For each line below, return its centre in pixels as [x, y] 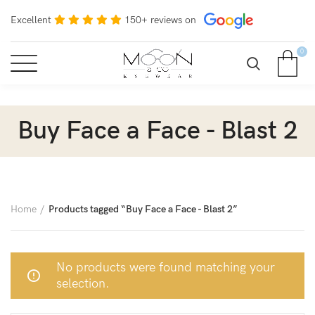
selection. [83, 284]
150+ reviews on [160, 20]
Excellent [31, 20]
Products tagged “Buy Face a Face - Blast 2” [143, 209]
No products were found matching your [166, 268]
